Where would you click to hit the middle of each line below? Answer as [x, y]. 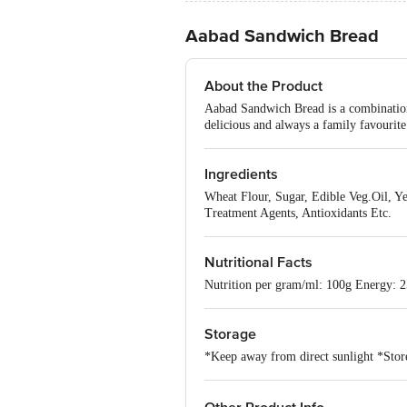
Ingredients [241, 174]
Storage [230, 334]
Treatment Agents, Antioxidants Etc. [298, 213]
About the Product [263, 86]
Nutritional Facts [258, 263]
